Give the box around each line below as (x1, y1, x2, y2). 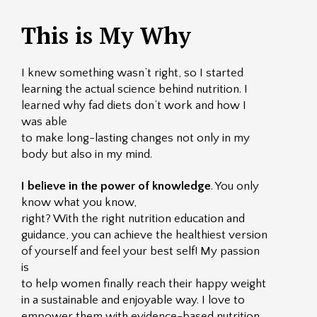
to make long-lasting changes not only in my (21, 132, 250, 144)
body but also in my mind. (21, 148, 152, 161)
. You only (211, 180, 259, 192)
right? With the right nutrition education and (21, 212, 245, 225)
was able (21, 115, 67, 128)
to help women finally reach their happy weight (21, 277, 266, 290)
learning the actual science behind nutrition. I (21, 83, 248, 96)
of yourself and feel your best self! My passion (21, 245, 260, 258)
